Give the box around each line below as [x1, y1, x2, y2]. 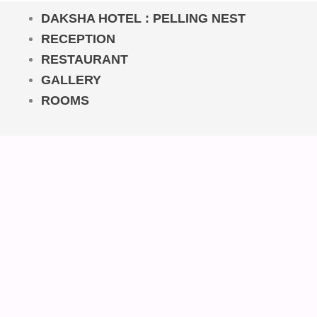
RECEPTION [41, 31, 115, 46]
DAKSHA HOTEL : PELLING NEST [41, 11, 246, 25]
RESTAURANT [41, 52, 128, 67]
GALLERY [41, 72, 101, 87]
